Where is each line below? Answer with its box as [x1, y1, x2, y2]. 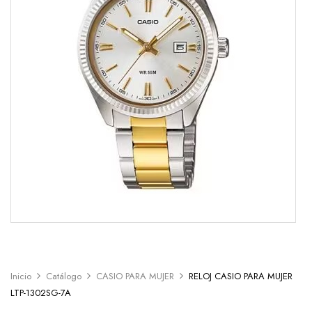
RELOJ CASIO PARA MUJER [189, 270, 292, 283]
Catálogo [46, 270, 81, 283]
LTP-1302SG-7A [10, 286, 71, 300]
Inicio [10, 270, 31, 283]
